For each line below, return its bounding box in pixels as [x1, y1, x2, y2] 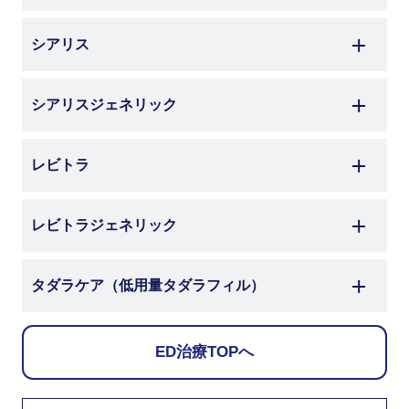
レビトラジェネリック [30, 216, 177, 233]
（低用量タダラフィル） [103, 277, 265, 293]
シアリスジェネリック [30, 96, 177, 112]
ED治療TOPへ [155, 343, 254, 362]
